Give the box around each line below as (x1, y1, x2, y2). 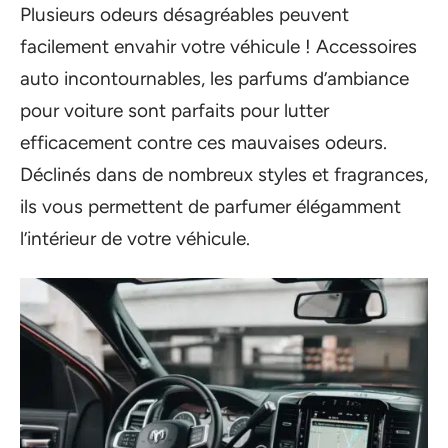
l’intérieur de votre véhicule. (20, 227, 250, 250)
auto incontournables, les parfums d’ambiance (20, 67, 409, 90)
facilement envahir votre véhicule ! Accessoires (20, 35, 417, 58)
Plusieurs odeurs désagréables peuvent (20, 3, 349, 26)
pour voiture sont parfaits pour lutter (20, 99, 329, 122)
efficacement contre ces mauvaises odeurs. (20, 131, 387, 154)
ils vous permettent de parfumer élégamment (20, 195, 401, 218)
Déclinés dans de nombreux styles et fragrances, (20, 163, 428, 186)
